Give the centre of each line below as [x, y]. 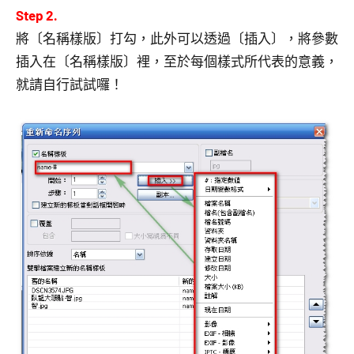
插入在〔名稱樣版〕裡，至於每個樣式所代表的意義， [177, 60]
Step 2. [37, 15]
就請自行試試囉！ [70, 83]
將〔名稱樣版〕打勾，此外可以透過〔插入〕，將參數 [177, 38]
